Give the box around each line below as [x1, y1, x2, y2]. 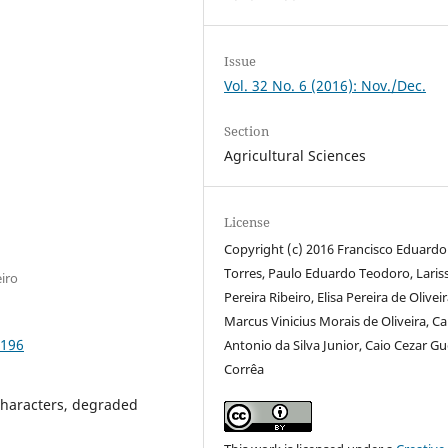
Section [224, 122, 270, 141]
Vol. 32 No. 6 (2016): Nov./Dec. [224, 76, 427, 95]
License [224, 213, 271, 232]
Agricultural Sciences [224, 146, 367, 166]
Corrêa [224, 360, 265, 379]
